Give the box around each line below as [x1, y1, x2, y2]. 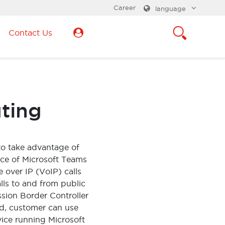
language [155, 5, 186, 12]
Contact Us [9, 28, 52, 37]
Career [114, 4, 136, 11]
